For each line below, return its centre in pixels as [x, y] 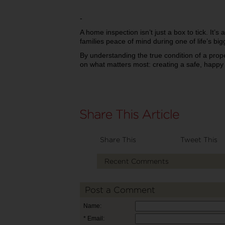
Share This [118, 139]
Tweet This [199, 139]
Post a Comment [120, 190]
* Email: [94, 218]
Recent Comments [136, 161]
